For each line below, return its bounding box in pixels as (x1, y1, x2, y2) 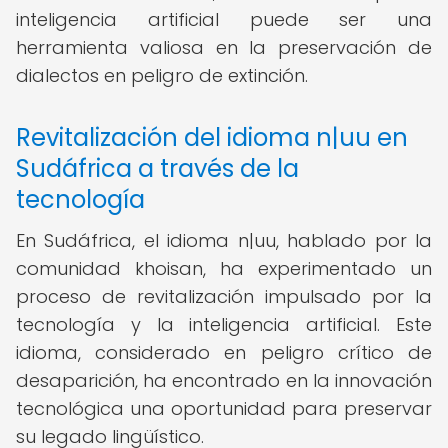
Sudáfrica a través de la (16, 152, 299, 185)
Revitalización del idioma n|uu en (16, 121, 408, 154)
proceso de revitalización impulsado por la (16, 284, 432, 309)
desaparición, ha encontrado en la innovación (16, 368, 432, 393)
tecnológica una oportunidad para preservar (16, 396, 432, 421)
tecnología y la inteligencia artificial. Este (16, 312, 432, 337)
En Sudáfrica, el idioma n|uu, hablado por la (16, 228, 432, 253)
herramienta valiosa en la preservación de (16, 35, 432, 60)
